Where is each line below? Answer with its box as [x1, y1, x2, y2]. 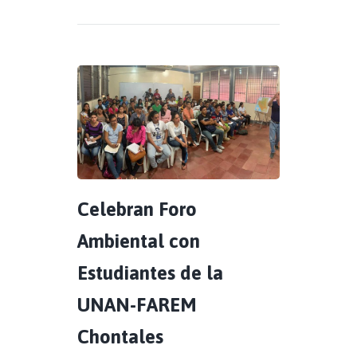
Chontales [77, 325, 163, 347]
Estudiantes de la [77, 261, 223, 284]
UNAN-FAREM [77, 293, 197, 316]
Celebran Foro [77, 198, 197, 220]
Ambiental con [77, 229, 200, 252]
